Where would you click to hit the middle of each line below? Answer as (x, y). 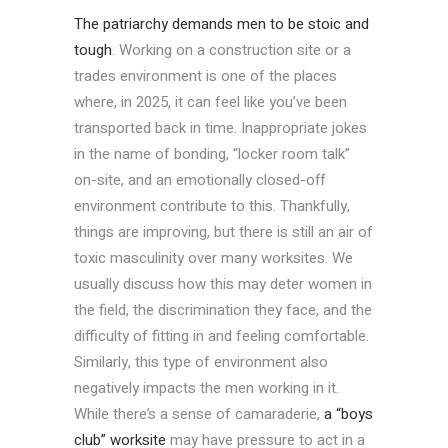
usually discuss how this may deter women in (223, 284)
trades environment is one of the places (205, 76)
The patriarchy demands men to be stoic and (221, 24)
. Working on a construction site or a (231, 50)
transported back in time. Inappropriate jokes (220, 128)
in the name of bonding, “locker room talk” (212, 154)
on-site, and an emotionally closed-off (199, 180)
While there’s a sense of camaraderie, (197, 414)
